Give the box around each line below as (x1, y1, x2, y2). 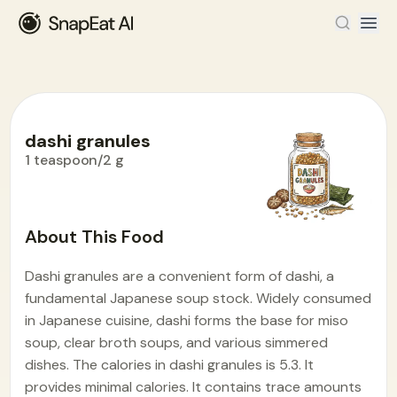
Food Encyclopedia (28, 209, 145, 226)
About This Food (25, 225, 165, 248)
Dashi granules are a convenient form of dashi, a (25, 267, 335, 285)
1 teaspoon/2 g (25, 151, 125, 169)
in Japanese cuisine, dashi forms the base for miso (25, 311, 349, 330)
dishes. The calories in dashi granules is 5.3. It (25, 355, 315, 374)
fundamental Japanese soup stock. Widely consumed (25, 289, 372, 307)
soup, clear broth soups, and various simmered (25, 333, 329, 352)
